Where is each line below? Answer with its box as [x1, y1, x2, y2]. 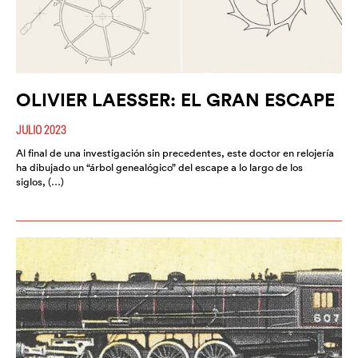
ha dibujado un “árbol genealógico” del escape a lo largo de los [16, 160, 303, 174]
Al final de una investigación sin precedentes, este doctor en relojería [16, 145, 334, 160]
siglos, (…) [16, 174, 64, 189]
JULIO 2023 [16, 121, 66, 137]
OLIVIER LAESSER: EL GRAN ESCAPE [16, 87, 335, 111]
